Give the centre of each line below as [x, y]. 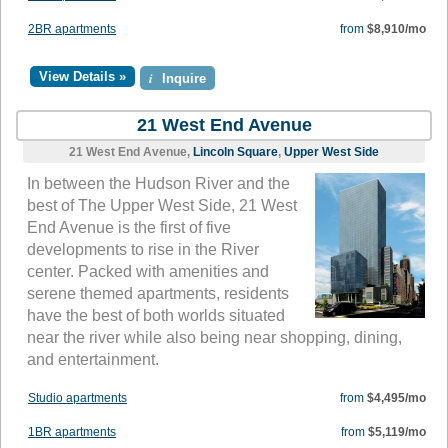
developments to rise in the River [143, 250]
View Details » [82, 77]
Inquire [182, 79]
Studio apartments [77, 398]
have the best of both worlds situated [156, 316]
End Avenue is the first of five [129, 228]
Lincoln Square [235, 152]
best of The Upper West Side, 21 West [162, 206]
